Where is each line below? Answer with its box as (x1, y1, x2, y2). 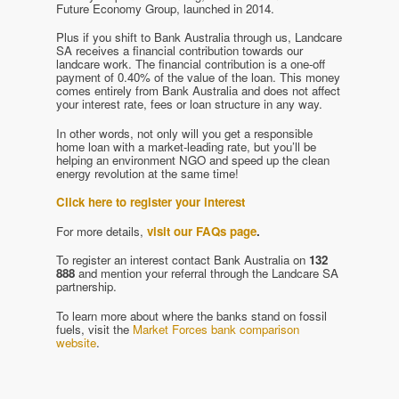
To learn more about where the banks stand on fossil (56, 306, 328, 324)
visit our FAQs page (147, 222, 257, 240)
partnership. (56, 278, 118, 296)
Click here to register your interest (56, 193, 249, 211)
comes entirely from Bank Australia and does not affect (56, 82, 341, 100)
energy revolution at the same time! (56, 164, 240, 182)
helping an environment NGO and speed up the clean (56, 151, 330, 168)
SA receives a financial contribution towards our (56, 42, 304, 60)
